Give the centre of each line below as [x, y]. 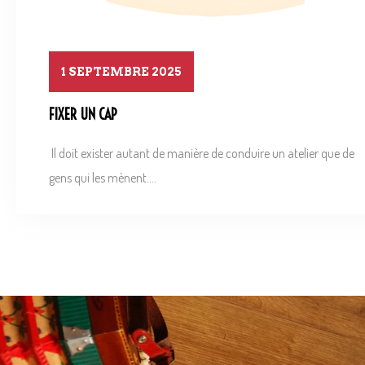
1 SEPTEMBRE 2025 [121, 72]
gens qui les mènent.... [103, 177]
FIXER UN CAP [83, 115]
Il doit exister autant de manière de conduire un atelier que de [202, 153]
